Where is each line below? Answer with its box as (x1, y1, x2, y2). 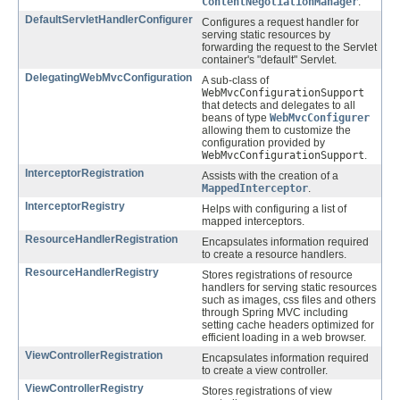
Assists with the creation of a (202, 170, 338, 183)
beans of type (202, 112, 270, 125)
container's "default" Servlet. (202, 54, 337, 67)
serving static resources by (202, 29, 330, 42)
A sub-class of (202, 74, 269, 87)
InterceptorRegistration (25, 167, 144, 180)
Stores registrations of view (202, 385, 332, 398)
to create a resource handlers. (202, 248, 346, 262)
